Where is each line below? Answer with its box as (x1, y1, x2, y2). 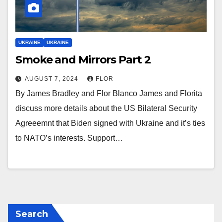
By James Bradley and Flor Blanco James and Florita (15, 89, 202, 98)
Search (15, 208, 48, 220)
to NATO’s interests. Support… (15, 134, 123, 143)
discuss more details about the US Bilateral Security (15, 104, 197, 113)
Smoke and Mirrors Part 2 (15, 53, 151, 67)
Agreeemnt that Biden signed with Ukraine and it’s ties (15, 119, 205, 128)
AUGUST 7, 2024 (25, 75, 80, 83)
